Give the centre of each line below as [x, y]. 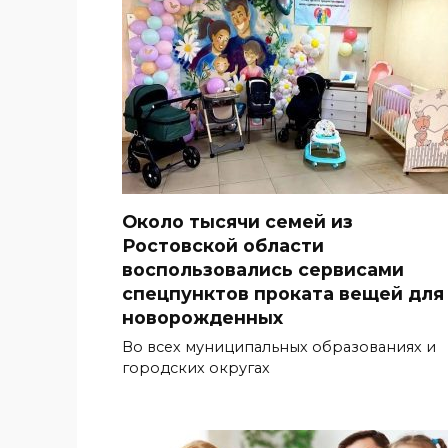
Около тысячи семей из [237, 221]
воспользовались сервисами [263, 269]
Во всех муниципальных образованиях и [279, 346]
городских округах [196, 367]
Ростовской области [223, 245]
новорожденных [202, 317]
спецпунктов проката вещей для [283, 293]
